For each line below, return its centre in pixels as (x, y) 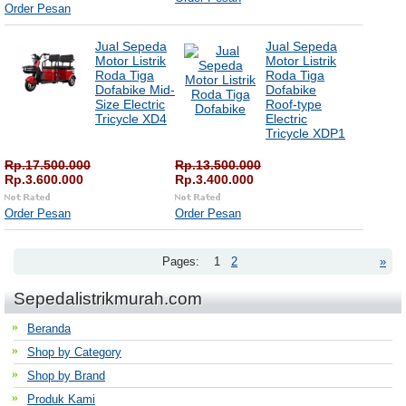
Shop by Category (74, 352)
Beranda (49, 329)
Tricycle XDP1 (306, 133)
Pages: (181, 261)
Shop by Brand (66, 376)
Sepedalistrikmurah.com (108, 299)
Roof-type (294, 104)
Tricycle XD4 (131, 119)
